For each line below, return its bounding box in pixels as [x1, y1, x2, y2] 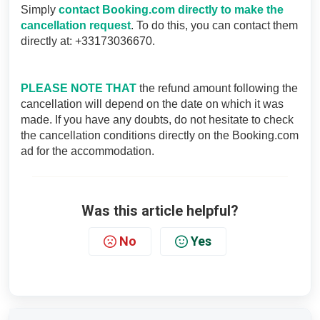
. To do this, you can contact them [131, 19, 298, 31]
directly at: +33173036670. [21, 35, 155, 47]
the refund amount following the [136, 82, 298, 94]
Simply [21, 4, 59, 16]
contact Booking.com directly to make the [59, 4, 284, 16]
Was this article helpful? [81, 202, 239, 219]
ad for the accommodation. [21, 145, 154, 157]
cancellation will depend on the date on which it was [21, 98, 284, 110]
